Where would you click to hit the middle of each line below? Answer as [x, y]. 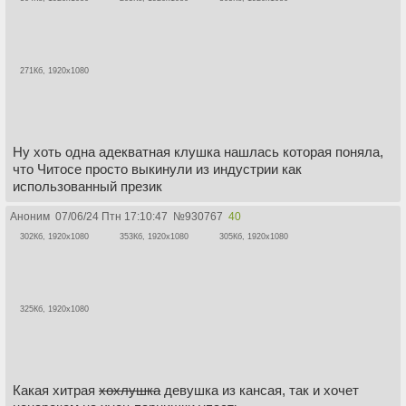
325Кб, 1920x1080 [54, 309]
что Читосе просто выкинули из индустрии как [157, 169]
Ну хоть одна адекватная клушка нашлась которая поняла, [198, 151]
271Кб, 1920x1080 [54, 71]
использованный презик [87, 186]
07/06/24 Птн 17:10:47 [111, 216]
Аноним [30, 216]
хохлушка [130, 390]
